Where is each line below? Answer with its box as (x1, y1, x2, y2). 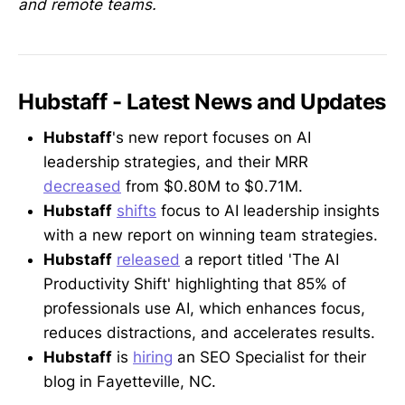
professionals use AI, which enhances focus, (43, 299, 365, 318)
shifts (117, 202, 156, 221)
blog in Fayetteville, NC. (43, 372, 216, 391)
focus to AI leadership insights (156, 202, 380, 221)
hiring (133, 348, 173, 367)
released (117, 250, 180, 269)
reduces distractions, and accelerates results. (43, 324, 375, 343)
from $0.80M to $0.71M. (121, 177, 303, 196)
